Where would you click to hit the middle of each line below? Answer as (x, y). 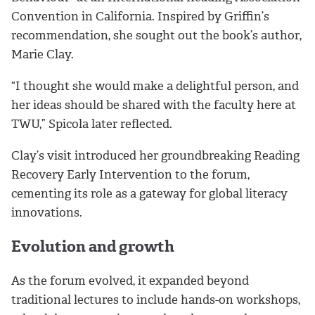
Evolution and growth (93, 247)
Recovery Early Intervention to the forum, (130, 174)
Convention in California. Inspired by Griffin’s (140, 17)
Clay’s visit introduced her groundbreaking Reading (155, 155)
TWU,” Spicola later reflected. (92, 123)
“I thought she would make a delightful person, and (155, 85)
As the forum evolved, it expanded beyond (130, 281)
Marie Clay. (43, 54)
